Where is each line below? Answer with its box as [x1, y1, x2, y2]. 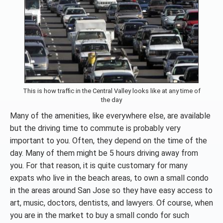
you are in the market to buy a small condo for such [10, 211, 189, 220]
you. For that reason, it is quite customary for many [10, 161, 188, 170]
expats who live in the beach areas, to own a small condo [10, 173, 209, 183]
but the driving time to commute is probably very [10, 123, 181, 133]
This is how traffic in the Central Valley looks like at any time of [22, 87, 201, 95]
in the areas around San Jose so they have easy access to [10, 186, 213, 195]
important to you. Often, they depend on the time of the [10, 136, 207, 145]
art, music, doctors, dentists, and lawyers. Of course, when [10, 198, 213, 208]
